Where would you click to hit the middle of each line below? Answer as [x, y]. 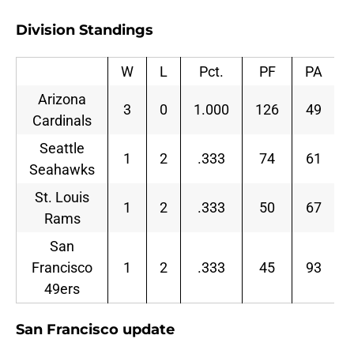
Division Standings [85, 30]
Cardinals [62, 121]
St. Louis [62, 198]
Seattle [62, 149]
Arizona [62, 100]
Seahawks [62, 170]
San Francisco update [95, 330]
